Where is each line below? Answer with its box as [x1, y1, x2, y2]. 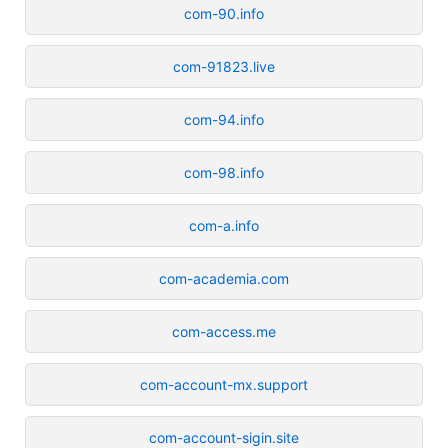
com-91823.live [173, 57, 275, 75]
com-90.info [184, 4, 264, 22]
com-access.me [172, 322, 276, 340]
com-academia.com [159, 269, 289, 287]
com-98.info [184, 163, 264, 181]
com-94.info [184, 110, 264, 128]
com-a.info [189, 216, 259, 234]
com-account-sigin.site [149, 428, 299, 446]
